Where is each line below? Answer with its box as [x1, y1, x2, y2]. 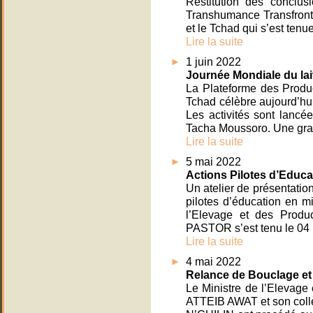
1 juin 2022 [186, 55, 241, 68]
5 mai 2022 [186, 155, 241, 168]
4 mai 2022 [186, 255, 241, 268]
